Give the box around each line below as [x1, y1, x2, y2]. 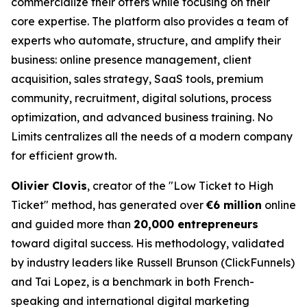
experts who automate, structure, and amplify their [11, 33, 281, 47]
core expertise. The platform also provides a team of [11, 14, 288, 28]
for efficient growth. [11, 148, 116, 162]
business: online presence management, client [11, 52, 251, 66]
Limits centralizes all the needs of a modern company [11, 129, 293, 143]
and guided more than [11, 217, 134, 231]
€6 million [206, 197, 262, 212]
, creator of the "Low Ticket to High [87, 178, 273, 193]
